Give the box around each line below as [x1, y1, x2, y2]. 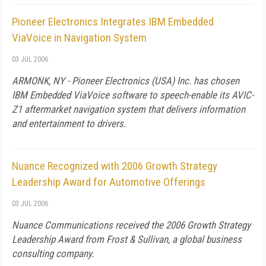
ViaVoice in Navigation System [12, 31, 147, 45]
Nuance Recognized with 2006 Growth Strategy [12, 159, 217, 173]
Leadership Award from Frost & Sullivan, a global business [12, 233, 242, 245]
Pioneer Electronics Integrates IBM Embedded [12, 15, 214, 28]
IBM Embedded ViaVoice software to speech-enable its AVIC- [12, 89, 254, 101]
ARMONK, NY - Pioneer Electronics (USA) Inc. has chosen [12, 75, 239, 87]
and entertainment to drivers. [12, 118, 126, 129]
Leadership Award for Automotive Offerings [12, 175, 205, 189]
